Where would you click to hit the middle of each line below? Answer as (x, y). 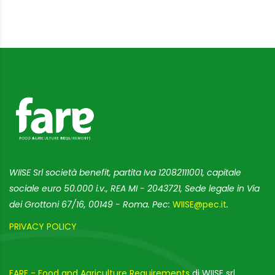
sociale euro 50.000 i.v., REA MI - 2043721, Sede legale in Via (134, 189)
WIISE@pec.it (199, 205)
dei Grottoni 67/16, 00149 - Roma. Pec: (91, 205)
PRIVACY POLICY (43, 227)
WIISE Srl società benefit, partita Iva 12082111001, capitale (125, 173)
